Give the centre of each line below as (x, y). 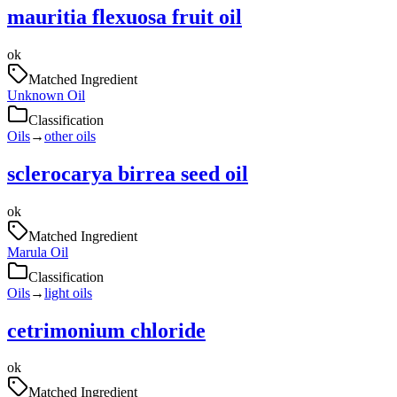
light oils (68, 292)
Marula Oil (38, 252)
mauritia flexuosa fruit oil (125, 16)
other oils (70, 136)
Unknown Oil (46, 95)
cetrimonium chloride (106, 330)
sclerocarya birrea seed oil (128, 173)
